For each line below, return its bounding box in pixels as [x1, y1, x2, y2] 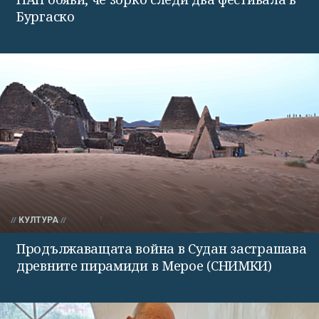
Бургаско [16, 7, 75, 25]
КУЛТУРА [19, 214, 58, 225]
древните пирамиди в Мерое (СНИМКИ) [16, 256, 272, 274]
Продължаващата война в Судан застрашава [16, 239, 307, 257]
